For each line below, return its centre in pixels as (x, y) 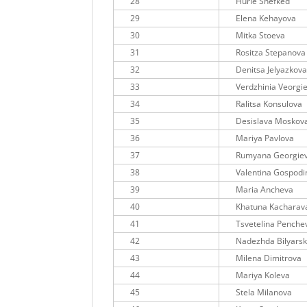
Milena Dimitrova (269, 258)
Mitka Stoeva (261, 36)
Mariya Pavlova (265, 138)
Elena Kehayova (266, 19)
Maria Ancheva (265, 190)
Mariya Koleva (263, 275)
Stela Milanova (264, 293)
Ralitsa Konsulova (269, 104)
